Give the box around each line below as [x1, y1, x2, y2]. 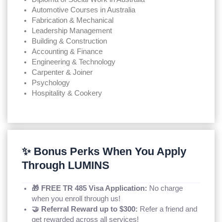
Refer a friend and [138, 205, 198, 213]
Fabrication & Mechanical [32, 16, 114, 24]
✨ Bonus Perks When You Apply [22, 145, 187, 158]
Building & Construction [32, 37, 108, 45]
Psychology [32, 78, 70, 87]
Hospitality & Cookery [32, 89, 103, 97]
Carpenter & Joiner [32, 68, 93, 76]
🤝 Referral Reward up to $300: [32, 205, 138, 213]
